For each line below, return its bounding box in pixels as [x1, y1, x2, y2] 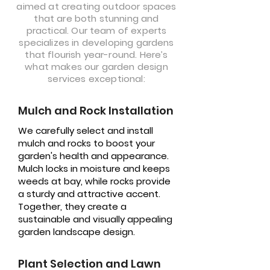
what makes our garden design [25, 60, 168, 73]
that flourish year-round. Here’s [25, 48, 168, 61]
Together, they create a [18, 200, 127, 213]
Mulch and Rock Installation [18, 103, 174, 118]
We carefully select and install [18, 124, 153, 137]
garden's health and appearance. [18, 149, 169, 162]
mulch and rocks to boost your [18, 137, 155, 149]
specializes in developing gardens [19, 36, 174, 49]
